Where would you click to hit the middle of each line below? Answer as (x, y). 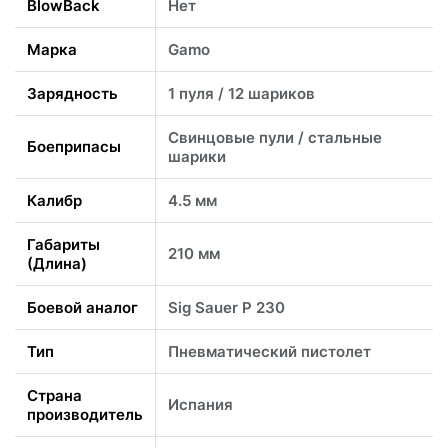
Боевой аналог (82, 307)
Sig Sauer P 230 (226, 307)
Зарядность (72, 93)
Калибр (54, 200)
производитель (85, 414)
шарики (197, 156)
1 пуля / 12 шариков (241, 93)
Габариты (63, 244)
